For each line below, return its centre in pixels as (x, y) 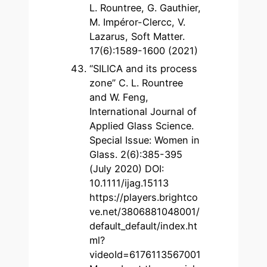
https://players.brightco (144, 197)
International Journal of (143, 111)
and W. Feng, (119, 97)
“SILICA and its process (144, 69)
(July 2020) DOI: (127, 169)
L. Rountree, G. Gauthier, (145, 8)
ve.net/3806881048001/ (145, 212)
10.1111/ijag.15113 (129, 183)
